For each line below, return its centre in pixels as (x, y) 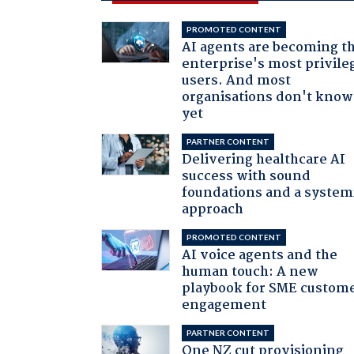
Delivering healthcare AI (264, 160)
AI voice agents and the (260, 255)
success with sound (247, 176)
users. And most (237, 81)
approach (213, 209)
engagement (224, 305)
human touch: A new (250, 272)
